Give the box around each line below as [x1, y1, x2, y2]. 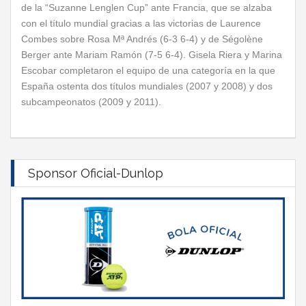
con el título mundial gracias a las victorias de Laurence [21, 18, 261, 29]
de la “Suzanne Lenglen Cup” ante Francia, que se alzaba [21, 2, 272, 13]
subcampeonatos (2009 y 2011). [21, 96, 164, 107]
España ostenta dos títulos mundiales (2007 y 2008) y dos [21, 81, 273, 92]
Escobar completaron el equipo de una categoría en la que [21, 65, 275, 76]
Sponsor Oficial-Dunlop [28, 166, 163, 180]
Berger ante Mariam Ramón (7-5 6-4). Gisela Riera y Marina [21, 49, 282, 60]
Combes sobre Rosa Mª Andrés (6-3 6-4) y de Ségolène [21, 33, 263, 44]
